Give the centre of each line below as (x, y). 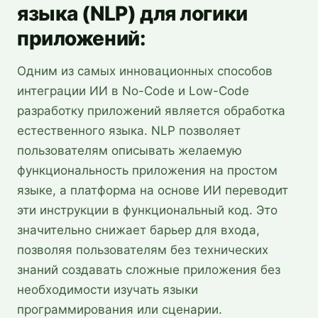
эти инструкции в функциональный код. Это (147, 210)
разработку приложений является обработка (151, 110)
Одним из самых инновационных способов (145, 71)
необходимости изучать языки (108, 289)
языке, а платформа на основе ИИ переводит (153, 190)
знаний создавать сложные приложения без (149, 269)
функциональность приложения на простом (147, 170)
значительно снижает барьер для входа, (138, 230)
